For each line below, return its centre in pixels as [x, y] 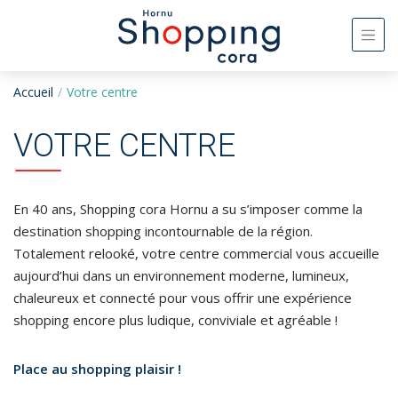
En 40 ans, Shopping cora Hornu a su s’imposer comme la [188, 209]
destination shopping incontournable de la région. [163, 231]
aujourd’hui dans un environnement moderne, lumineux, [181, 275]
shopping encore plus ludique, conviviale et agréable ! [175, 320]
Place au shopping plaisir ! [97, 369]
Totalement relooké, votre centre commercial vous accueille [196, 253]
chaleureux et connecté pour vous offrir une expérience [183, 298]
